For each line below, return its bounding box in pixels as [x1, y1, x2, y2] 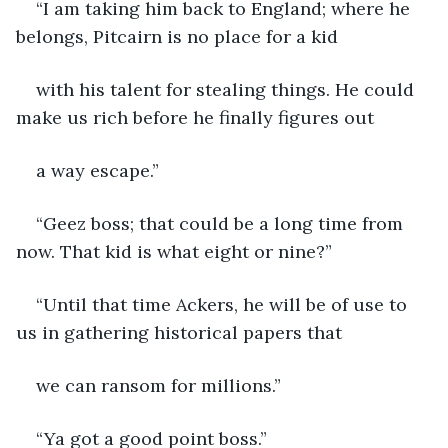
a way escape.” [36, 158, 159, 182]
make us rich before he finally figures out [16, 105, 374, 129]
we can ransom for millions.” [36, 373, 281, 397]
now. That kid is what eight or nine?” [16, 239, 332, 263]
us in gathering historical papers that [16, 320, 342, 344]
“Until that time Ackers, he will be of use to [36, 292, 412, 316]
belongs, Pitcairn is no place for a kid [16, 24, 338, 48]
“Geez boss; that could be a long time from [36, 211, 408, 235]
